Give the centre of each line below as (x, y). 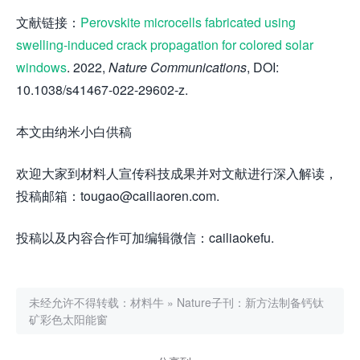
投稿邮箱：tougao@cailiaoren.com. (118, 195)
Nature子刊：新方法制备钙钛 (250, 302)
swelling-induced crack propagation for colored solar (165, 44)
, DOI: (263, 67)
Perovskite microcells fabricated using (188, 22)
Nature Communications (178, 67)
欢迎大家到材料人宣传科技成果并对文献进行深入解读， (177, 173)
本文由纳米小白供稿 (74, 131)
